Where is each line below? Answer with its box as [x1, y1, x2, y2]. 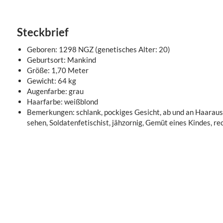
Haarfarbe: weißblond [26, 97, 98, 106]
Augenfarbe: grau [26, 87, 84, 96]
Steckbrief [16, 25, 69, 39]
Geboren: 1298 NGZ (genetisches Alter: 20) [26, 45, 170, 54]
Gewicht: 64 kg [26, 76, 76, 85]
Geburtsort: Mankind [26, 55, 96, 64]
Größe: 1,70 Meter [26, 66, 89, 75]
